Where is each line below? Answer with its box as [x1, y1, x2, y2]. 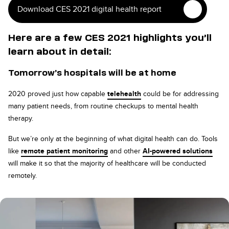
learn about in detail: [8, 46, 111, 58]
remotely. [8, 170, 39, 181]
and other [108, 146, 143, 156]
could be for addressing [141, 88, 219, 99]
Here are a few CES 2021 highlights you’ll [8, 32, 212, 44]
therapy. [8, 113, 35, 124]
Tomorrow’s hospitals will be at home [8, 68, 176, 78]
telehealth [107, 88, 141, 99]
